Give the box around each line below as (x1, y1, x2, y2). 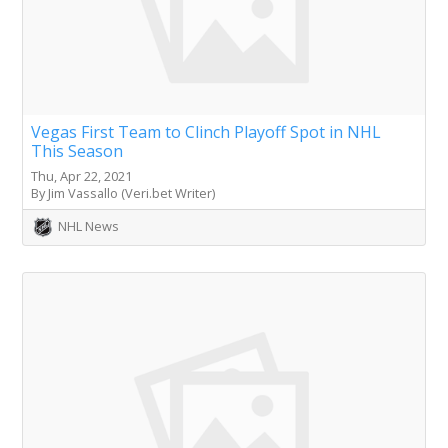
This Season (31, 140, 123, 163)
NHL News (58, 217, 119, 236)
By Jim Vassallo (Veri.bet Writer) (31, 184, 215, 203)
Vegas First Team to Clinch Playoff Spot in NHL (31, 121, 381, 144)
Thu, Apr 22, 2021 (31, 167, 132, 186)
